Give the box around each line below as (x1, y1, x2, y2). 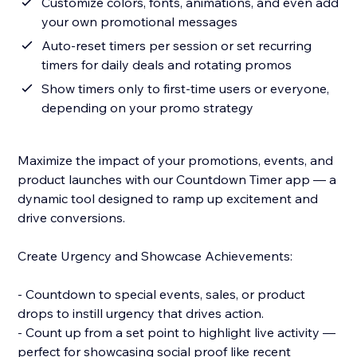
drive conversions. (18, 210, 126, 226)
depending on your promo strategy (41, 100, 254, 116)
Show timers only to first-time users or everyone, (41, 80, 330, 97)
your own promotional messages (41, 14, 238, 30)
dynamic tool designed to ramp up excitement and (18, 190, 319, 207)
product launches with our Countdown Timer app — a (18, 171, 337, 188)
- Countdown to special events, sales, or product (18, 286, 306, 303)
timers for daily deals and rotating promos (41, 57, 292, 73)
